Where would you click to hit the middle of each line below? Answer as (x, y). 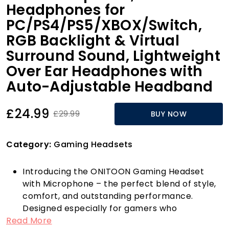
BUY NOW (169, 114)
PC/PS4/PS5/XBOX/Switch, (104, 25)
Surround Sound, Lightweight (113, 56)
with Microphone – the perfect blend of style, (119, 184)
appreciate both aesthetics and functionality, (120, 220)
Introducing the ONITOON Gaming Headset (113, 171)
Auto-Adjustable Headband (109, 86)
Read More (29, 220)
